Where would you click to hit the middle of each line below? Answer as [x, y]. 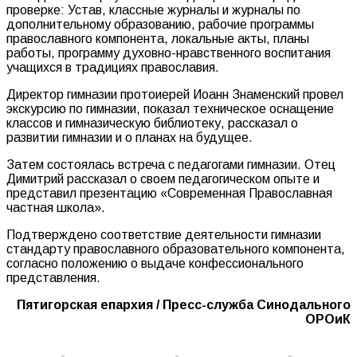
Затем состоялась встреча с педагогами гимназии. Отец [171, 164]
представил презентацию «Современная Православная [169, 193]
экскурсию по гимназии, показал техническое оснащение [170, 108]
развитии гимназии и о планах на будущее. [129, 137]
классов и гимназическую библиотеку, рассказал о [152, 123]
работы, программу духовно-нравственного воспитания [169, 53]
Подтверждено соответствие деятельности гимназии [164, 234]
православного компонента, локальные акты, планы [158, 38]
